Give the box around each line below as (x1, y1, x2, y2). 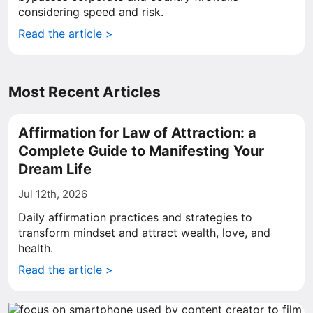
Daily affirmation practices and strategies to (18, 210, 252, 224)
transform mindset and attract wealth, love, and (18, 226, 270, 240)
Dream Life (18, 161, 92, 177)
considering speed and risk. (18, 5, 163, 19)
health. (18, 241, 53, 255)
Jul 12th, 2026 (18, 187, 87, 201)
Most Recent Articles (8, 83, 161, 101)
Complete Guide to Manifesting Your (18, 143, 264, 159)
